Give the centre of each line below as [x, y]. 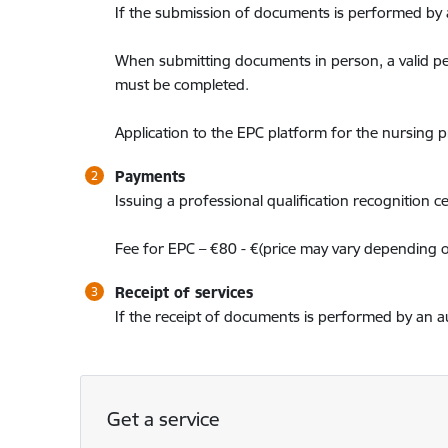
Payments [149, 176]
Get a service [164, 419]
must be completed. [181, 84]
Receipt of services [183, 292]
